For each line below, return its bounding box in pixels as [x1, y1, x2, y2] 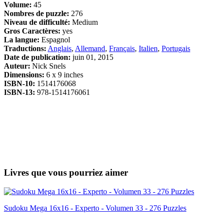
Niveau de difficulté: [4, 18, 70, 27]
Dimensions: [4, 71, 44, 79]
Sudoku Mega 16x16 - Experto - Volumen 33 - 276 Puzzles [4, 203, 186, 212]
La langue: [4, 36, 39, 44]
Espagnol [39, 36, 70, 44]
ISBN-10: [4, 79, 35, 88]
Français [109, 44, 135, 53]
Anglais [48, 44, 72, 53]
